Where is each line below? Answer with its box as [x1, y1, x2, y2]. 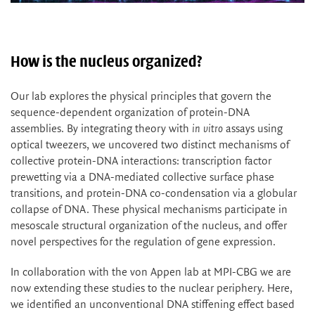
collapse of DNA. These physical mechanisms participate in [11, 204, 288, 217]
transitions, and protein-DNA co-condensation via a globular [11, 188, 297, 200]
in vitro [192, 123, 223, 136]
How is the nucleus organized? [11, 53, 202, 70]
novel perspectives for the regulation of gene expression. [11, 236, 276, 249]
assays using [223, 123, 283, 136]
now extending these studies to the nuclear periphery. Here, [11, 283, 292, 295]
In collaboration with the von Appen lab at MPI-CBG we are [11, 266, 291, 279]
